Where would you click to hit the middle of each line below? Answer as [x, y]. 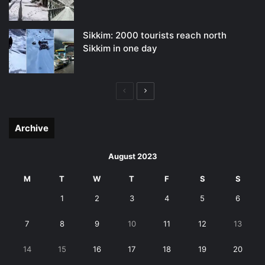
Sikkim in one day [120, 49]
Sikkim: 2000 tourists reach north [155, 35]
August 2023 [132, 156]
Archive [32, 128]
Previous [140, 91]
